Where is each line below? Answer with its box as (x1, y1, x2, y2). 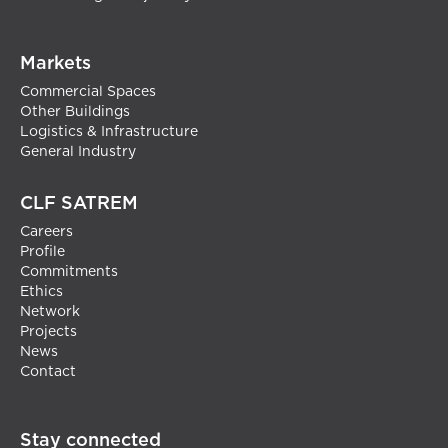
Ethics (20, 285, 63, 300)
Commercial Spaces (20, 85, 156, 100)
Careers (20, 225, 73, 240)
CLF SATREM (20, 195, 138, 214)
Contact (20, 365, 76, 380)
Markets (20, 55, 91, 74)
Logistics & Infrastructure (20, 125, 198, 140)
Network (20, 305, 80, 320)
